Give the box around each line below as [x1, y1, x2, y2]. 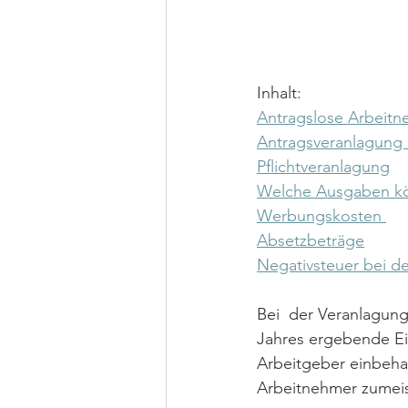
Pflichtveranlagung [257, 157, 390, 177]
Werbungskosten [257, 206, 386, 226]
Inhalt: [257, 83, 301, 103]
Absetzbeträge [257, 230, 364, 250]
